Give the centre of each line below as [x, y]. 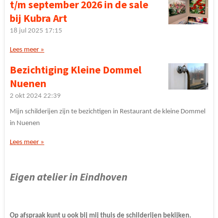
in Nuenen [25, 123]
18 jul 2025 [27, 31]
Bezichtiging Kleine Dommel [76, 70]
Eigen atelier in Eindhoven [69, 177]
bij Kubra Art [38, 18]
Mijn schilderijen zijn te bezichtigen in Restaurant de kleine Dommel [108, 111]
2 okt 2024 [26, 96]
